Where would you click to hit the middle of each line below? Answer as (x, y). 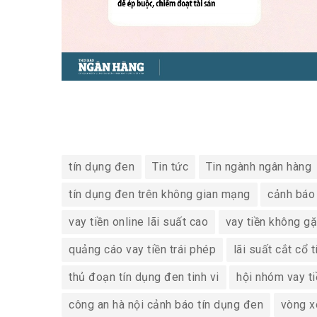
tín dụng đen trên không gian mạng (160, 195)
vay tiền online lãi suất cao (138, 222)
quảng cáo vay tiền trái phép (142, 250)
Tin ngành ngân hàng (258, 167)
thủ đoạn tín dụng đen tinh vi (144, 277)
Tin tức (170, 167)
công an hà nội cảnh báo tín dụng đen (166, 305)
